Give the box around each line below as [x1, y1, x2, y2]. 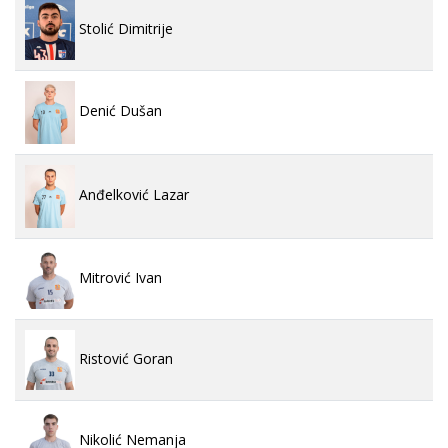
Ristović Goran [75, 349, 173, 369]
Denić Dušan [75, 101, 162, 121]
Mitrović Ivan [75, 268, 162, 288]
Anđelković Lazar [75, 185, 189, 205]
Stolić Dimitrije [75, 19, 173, 39]
